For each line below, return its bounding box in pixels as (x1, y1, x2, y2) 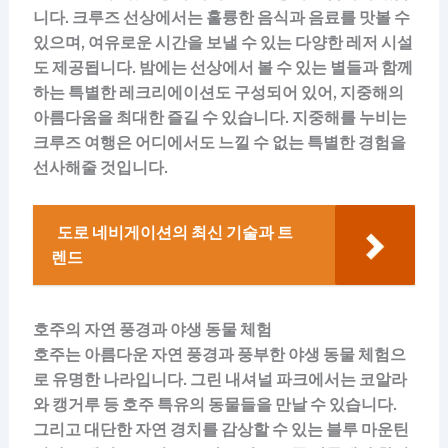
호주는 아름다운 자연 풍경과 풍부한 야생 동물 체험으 (32, 345, 406, 365)
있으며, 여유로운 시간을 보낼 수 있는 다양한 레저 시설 (32, 32, 413, 52)
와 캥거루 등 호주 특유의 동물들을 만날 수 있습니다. (32, 395, 397, 415)
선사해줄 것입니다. (32, 157, 168, 177)
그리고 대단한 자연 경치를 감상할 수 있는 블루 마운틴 (32, 420, 409, 440)
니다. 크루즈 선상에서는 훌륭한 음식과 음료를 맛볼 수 (32, 7, 410, 27)
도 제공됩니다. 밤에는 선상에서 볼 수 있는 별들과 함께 (32, 57, 413, 77)
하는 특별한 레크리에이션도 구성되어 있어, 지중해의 (32, 82, 404, 102)
